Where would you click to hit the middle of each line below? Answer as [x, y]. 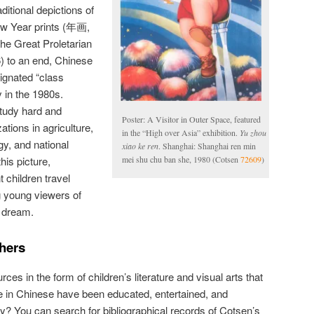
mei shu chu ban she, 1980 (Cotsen [181, 159]
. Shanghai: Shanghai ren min [207, 146]
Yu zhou [253, 133]
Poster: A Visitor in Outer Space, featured [191, 120]
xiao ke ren [140, 146]
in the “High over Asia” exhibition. [181, 133]
